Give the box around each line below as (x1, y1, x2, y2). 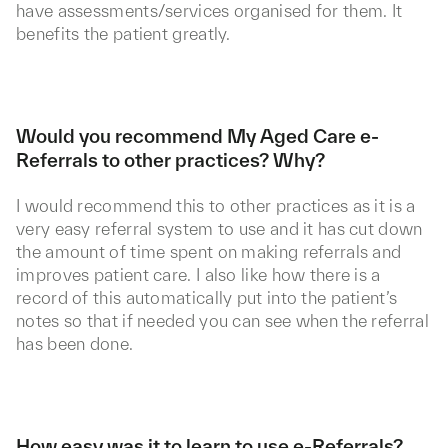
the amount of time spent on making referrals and (16, 242, 402, 261)
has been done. (16, 334, 134, 353)
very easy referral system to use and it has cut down (16, 219, 423, 238)
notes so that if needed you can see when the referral (16, 311, 429, 330)
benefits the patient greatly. (16, 24, 231, 43)
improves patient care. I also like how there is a (16, 265, 381, 284)
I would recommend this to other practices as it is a (16, 196, 416, 215)
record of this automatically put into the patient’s (16, 288, 398, 307)
